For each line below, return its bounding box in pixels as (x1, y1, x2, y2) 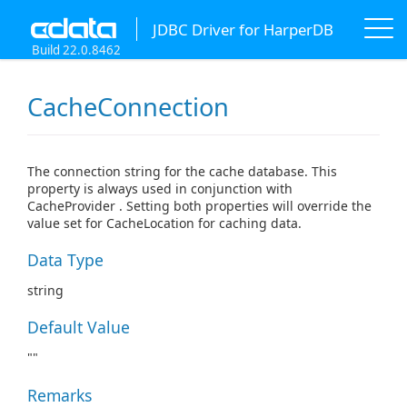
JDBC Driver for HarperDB (152, 18, 333, 40)
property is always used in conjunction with (27, 180, 293, 198)
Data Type (27, 249, 104, 272)
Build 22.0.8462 (32, 42, 121, 58)
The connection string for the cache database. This (27, 163, 337, 181)
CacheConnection (27, 90, 229, 124)
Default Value (27, 316, 130, 339)
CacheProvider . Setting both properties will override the (27, 197, 372, 215)
